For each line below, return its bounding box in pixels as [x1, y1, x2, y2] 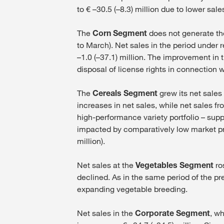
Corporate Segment [135, 207, 210, 218]
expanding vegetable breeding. [77, 183, 187, 194]
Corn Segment [92, 27, 147, 38]
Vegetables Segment [135, 159, 213, 170]
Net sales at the [77, 159, 135, 170]
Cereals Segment [92, 87, 157, 98]
